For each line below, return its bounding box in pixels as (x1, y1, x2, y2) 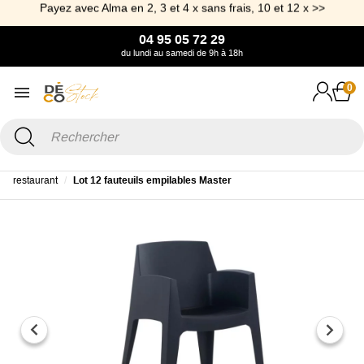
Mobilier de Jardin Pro (115, 158, 213, 170)
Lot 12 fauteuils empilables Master (73, 175, 232, 186)
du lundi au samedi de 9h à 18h (121, 48, 243, 58)
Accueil (13, 158, 45, 170)
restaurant (13, 175, 58, 186)
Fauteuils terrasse (228, 158, 307, 170)
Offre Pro (61, 158, 100, 170)
